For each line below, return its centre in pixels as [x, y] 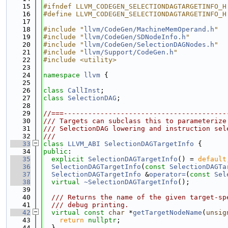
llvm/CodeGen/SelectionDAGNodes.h [149, 45]
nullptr [102, 220]
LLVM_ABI [84, 144]
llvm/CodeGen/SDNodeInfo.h [135, 37]
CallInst [84, 90]
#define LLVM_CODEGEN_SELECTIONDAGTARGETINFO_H [135, 14]
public [55, 151]
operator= [167, 174]
